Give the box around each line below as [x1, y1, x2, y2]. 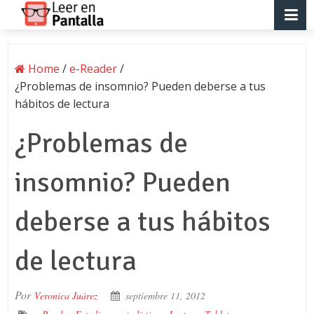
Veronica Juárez [34, 289, 97, 302]
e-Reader [69, 61, 117, 76]
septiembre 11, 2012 [125, 289, 205, 302]
